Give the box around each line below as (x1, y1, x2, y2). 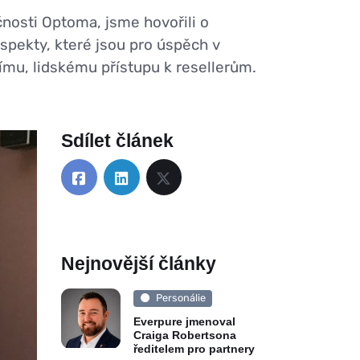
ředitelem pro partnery (133, 342, 256, 355)
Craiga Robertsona (133, 328, 237, 342)
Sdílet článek (61, 131, 174, 152)
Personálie (155, 292, 206, 305)
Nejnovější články (61, 254, 216, 275)
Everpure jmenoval (133, 314, 236, 328)
